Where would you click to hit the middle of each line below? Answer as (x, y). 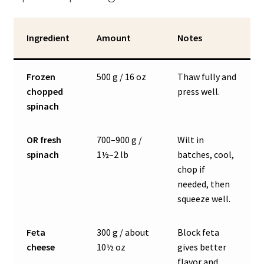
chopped (45, 92)
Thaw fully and (207, 77)
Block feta (199, 232)
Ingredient (48, 38)
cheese (41, 247)
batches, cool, (206, 155)
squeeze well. (204, 199)
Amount (114, 38)
